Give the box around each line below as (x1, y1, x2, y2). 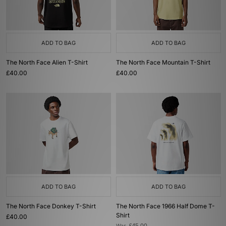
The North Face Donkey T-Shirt (6, 202, 96, 210)
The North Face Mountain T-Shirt (116, 59, 210, 66)
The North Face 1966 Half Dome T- (116, 202, 215, 210)
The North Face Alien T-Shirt (6, 59, 88, 66)
